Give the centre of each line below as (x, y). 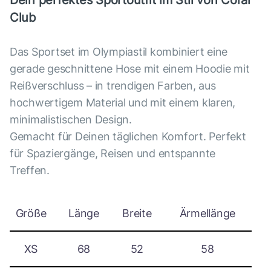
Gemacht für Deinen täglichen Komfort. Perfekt (128, 136)
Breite (137, 213)
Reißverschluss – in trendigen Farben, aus (113, 86)
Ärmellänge (207, 213)
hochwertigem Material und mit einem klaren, (123, 103)
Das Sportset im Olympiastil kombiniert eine (119, 52)
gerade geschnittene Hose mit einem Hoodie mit (130, 69)
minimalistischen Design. (71, 119)
